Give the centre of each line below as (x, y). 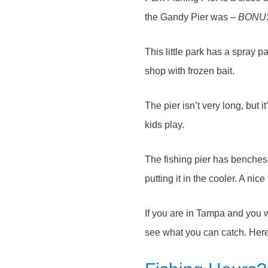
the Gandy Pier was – (191, 17)
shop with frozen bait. (190, 71)
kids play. (165, 124)
